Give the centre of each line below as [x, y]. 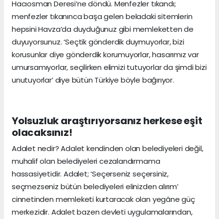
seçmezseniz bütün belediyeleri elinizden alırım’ [95, 186]
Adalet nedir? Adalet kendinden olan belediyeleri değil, [108, 148]
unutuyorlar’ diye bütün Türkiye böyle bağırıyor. [93, 80]
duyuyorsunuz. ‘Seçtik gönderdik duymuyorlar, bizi [98, 42]
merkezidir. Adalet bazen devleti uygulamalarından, [102, 212]
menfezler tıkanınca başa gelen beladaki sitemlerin [102, 16]
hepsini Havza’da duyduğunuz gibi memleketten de [103, 29]
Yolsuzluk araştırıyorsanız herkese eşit [107, 120]
